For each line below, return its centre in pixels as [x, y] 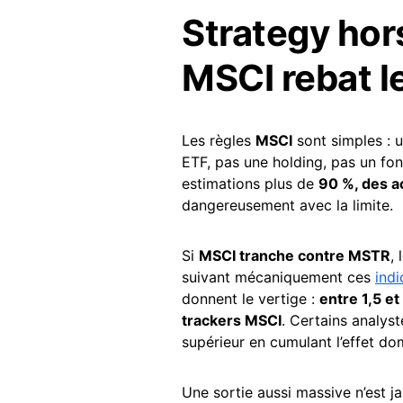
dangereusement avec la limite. [287, 205]
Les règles [219, 140]
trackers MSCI [232, 320]
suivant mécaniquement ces [278, 277]
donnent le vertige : [251, 298]
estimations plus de [250, 183]
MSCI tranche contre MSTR [295, 255]
